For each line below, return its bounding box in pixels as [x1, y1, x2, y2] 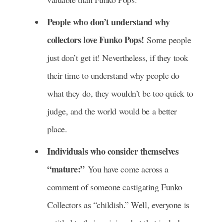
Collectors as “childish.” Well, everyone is [47, 199, 189, 211]
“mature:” [47, 163, 85, 176]
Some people [144, 34, 191, 46]
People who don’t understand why [47, 15, 170, 29]
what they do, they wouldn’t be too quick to [47, 87, 193, 100]
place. [47, 123, 67, 135]
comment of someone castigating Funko [47, 181, 182, 193]
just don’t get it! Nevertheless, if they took [47, 52, 188, 64]
